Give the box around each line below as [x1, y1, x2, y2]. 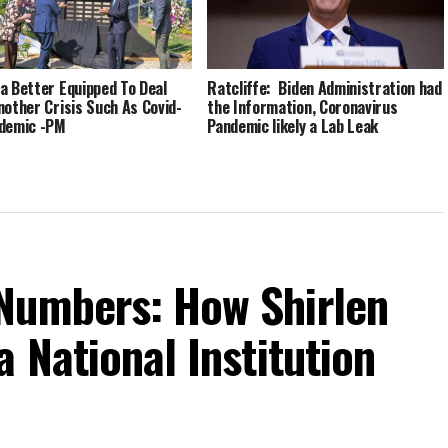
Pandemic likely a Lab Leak [207, 114, 378, 139]
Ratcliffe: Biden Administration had [207, 76, 442, 101]
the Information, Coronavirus [207, 95, 398, 120]
